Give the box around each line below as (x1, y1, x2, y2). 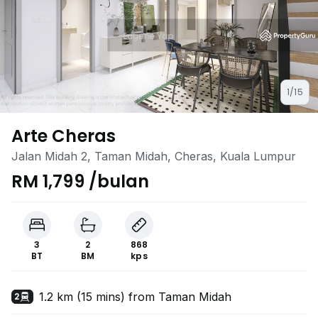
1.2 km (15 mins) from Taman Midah (39, 290, 232, 304)
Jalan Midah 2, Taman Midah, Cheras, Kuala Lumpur (11, 149, 296, 163)
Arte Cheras (11, 124, 116, 148)
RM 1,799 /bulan (11, 170, 150, 193)
